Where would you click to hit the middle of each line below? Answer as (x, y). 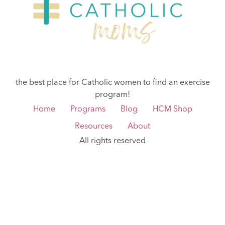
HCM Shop (172, 110)
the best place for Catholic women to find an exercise (113, 83)
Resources (94, 127)
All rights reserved (113, 141)
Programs (88, 110)
